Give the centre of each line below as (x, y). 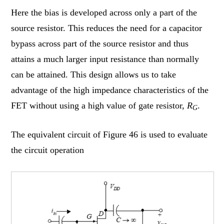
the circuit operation (48, 150)
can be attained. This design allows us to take (94, 75)
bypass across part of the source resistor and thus (100, 44)
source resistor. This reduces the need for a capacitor (107, 28)
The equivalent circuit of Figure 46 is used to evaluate (109, 135)
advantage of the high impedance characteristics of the (110, 90)
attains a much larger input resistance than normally (105, 59)
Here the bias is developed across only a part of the (104, 13)
